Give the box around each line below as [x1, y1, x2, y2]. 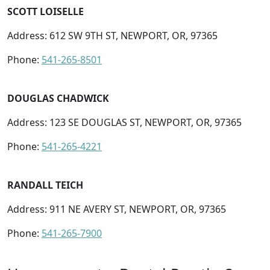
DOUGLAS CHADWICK [7, 91, 109, 105]
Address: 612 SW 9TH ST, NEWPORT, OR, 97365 [7, 28, 218, 42]
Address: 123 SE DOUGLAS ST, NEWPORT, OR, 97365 [7, 115, 242, 129]
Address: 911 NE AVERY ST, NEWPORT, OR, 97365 [7, 202, 226, 216]
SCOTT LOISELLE [7, 4, 84, 18]
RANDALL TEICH [7, 178, 83, 192]
